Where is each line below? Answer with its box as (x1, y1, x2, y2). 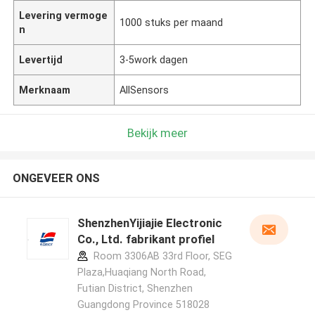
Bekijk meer (127, 125, 188, 140)
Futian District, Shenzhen (77, 283, 193, 295)
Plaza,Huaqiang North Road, (77, 266, 206, 278)
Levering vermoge (19, 9, 108, 21)
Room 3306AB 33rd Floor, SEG (90, 250, 232, 262)
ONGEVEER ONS (12, 171, 100, 186)
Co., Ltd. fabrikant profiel (77, 232, 214, 247)
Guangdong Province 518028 (77, 299, 210, 311)
